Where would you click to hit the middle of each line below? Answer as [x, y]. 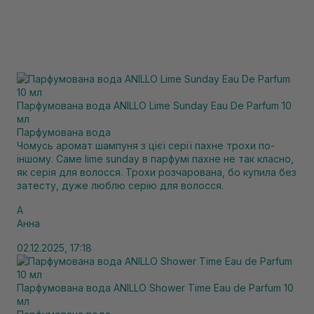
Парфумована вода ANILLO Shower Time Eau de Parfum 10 [155, 288]
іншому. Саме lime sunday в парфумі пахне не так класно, [155, 159]
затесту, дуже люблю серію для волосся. [120, 185]
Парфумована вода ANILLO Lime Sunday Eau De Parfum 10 [154, 105]
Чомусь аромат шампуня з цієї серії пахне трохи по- [146, 145]
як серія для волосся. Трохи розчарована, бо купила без [157, 172]
